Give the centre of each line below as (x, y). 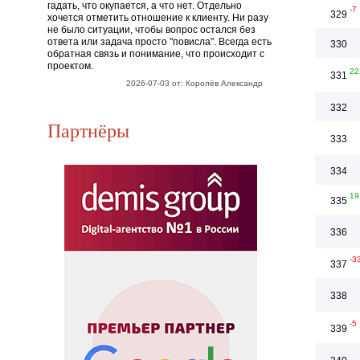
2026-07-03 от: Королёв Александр (194, 83)
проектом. (70, 66)
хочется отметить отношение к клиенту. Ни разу (158, 18)
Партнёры (88, 130)
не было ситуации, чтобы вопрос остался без (151, 30)
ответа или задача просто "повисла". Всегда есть (160, 42)
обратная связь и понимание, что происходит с (156, 54)
